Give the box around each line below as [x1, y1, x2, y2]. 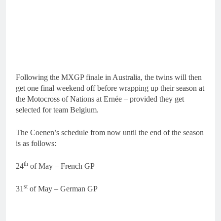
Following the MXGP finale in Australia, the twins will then [16, 73, 202, 81]
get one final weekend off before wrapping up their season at [16, 83, 204, 92]
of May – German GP [28, 184, 98, 193]
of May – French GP [28, 161, 95, 170]
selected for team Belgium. [16, 105, 99, 114]
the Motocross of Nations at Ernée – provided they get [16, 94, 184, 103]
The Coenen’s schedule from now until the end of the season [16, 128, 204, 137]
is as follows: [16, 139, 56, 147]
